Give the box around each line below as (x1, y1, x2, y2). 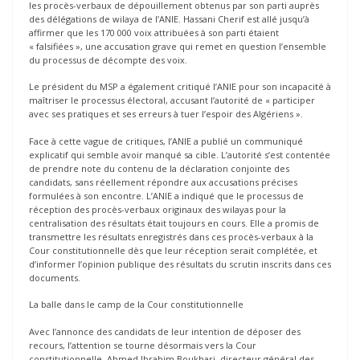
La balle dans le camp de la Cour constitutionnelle (29, 298, 243, 311)
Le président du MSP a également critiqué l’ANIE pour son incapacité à (29, 80, 331, 93)
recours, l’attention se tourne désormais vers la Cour (29, 338, 256, 351)
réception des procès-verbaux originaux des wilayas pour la (29, 202, 286, 215)
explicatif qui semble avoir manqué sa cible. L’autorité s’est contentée (29, 148, 330, 161)
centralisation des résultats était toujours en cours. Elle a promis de (29, 216, 319, 229)
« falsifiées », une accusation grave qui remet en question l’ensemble (29, 39, 326, 52)
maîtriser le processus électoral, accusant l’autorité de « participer (29, 94, 315, 107)
